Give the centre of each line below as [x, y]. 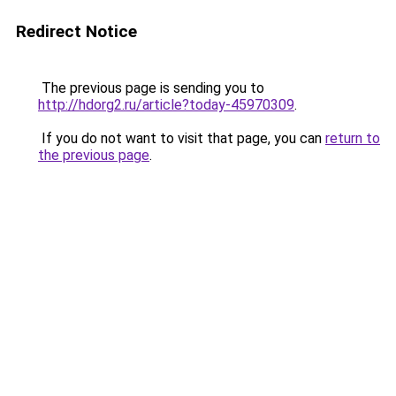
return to [353, 138]
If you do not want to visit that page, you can [182, 138]
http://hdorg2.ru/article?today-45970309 [166, 105]
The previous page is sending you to [151, 88]
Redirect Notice [76, 31]
